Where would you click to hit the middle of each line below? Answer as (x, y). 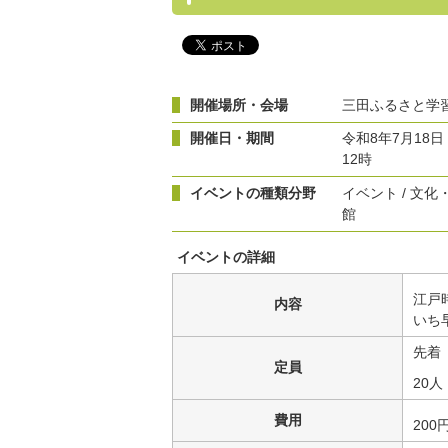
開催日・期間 (232, 138)
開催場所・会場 (239, 104)
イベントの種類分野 (253, 192)
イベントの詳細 (226, 256)
